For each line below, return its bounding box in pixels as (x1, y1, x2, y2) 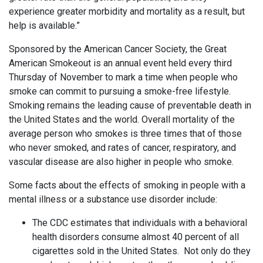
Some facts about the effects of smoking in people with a (9, 180, 245, 191)
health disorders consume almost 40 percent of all (32, 231, 239, 242)
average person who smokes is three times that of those (9, 128, 242, 139)
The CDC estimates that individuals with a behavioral (32, 217, 247, 228)
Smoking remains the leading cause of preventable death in (9, 100, 251, 111)
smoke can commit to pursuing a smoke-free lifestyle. (9, 86, 231, 97)
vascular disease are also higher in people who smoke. (9, 156, 234, 167)
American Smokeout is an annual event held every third (9, 58, 232, 69)
